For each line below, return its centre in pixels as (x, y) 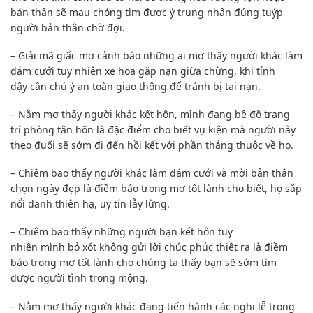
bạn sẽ (220, 263)
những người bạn (136, 232)
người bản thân (49, 27)
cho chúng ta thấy (159, 263)
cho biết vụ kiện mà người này (223, 130)
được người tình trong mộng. (79, 278)
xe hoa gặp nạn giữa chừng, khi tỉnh (189, 71)
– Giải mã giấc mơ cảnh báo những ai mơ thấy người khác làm (156, 55)
